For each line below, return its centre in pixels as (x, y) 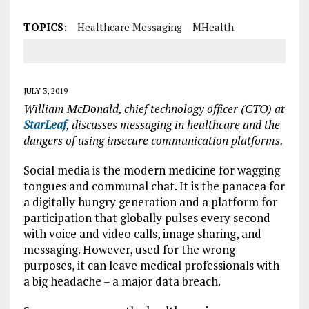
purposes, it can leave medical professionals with (151, 265)
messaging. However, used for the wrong (129, 249)
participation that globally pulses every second (147, 218)
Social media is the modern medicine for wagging (151, 170)
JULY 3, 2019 (45, 91)
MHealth (213, 27)
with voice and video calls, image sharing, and (142, 233)
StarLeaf (44, 124)
